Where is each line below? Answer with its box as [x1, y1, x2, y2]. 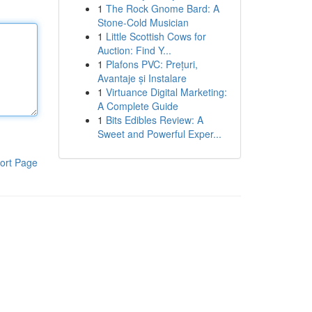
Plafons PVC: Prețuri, [105, 57, 198, 71]
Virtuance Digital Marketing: [105, 85, 227, 99]
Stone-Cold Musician [97, 15, 189, 29]
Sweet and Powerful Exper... [97, 127, 221, 141]
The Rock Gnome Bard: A [105, 1, 219, 15]
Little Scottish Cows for [105, 29, 206, 43]
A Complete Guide [97, 99, 178, 113]
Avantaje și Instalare [97, 71, 187, 85]
